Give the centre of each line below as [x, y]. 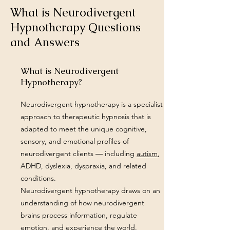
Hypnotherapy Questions [75, 27]
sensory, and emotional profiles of [75, 141]
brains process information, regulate [79, 215]
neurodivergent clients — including [79, 154]
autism [147, 154]
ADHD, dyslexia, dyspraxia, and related [83, 166]
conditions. [38, 178]
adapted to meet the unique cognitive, [84, 129]
